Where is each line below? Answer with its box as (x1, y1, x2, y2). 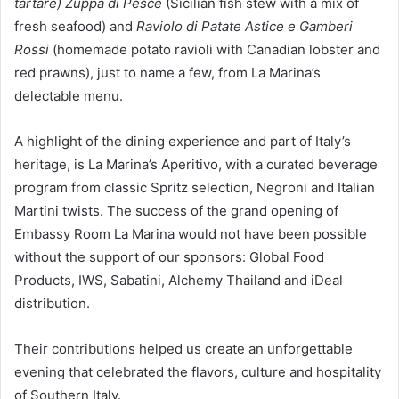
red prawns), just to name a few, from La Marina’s (14, 63, 321, 81)
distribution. (14, 294, 90, 312)
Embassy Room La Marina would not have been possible (14, 224, 367, 242)
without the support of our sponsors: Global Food (14, 248, 324, 265)
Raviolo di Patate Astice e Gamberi (136, 17, 353, 35)
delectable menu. (14, 86, 123, 104)
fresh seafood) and (14, 17, 136, 35)
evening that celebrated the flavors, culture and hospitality (14, 362, 381, 380)
